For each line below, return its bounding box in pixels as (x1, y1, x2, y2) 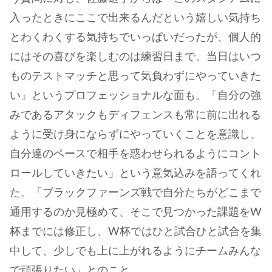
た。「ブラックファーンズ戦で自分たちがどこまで (10, 187, 261, 199)
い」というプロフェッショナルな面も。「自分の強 (10, 90, 261, 101)
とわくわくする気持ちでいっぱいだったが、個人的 (10, 32, 261, 43)
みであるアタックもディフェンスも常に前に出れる (10, 109, 261, 121)
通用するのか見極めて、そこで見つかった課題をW (10, 206, 262, 218)
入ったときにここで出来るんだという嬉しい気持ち (10, 12, 261, 24)
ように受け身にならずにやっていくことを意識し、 (10, 129, 261, 140)
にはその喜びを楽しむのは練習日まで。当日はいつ (10, 51, 261, 63)
